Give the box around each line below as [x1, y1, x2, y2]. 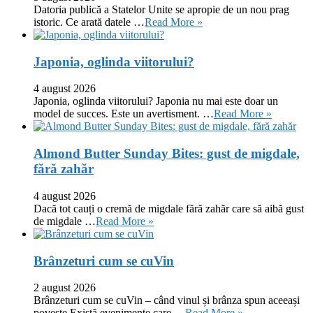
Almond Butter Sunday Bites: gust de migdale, [34, 146, 300, 161]
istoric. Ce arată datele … [34, 15, 145, 28]
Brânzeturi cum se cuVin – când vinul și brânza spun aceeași [34, 294, 300, 307]
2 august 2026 [34, 282, 96, 294]
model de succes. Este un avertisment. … [34, 108, 214, 120]
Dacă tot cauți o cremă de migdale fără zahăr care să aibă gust [34, 202, 304, 214]
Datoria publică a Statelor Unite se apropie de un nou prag [34, 3, 289, 15]
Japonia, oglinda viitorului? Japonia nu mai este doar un [34, 95, 278, 108]
